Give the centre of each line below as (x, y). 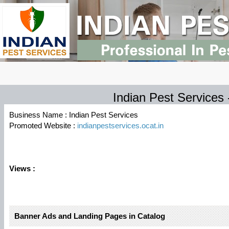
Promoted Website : (43, 125)
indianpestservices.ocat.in (120, 125)
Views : (22, 168)
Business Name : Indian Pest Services (74, 115)
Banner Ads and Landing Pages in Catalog (90, 216)
